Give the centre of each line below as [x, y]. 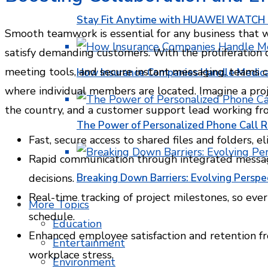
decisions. [51, 178]
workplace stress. [71, 255]
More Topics [59, 205]
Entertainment [89, 243]
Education [77, 224]
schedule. [52, 216]
